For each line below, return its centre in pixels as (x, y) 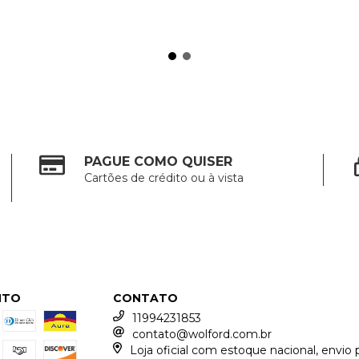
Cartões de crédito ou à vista (164, 178)
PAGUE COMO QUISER (159, 161)
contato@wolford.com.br (202, 334)
